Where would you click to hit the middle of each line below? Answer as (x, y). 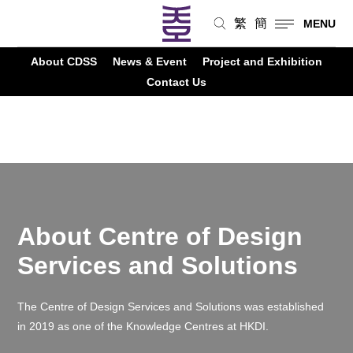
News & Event (150, 61)
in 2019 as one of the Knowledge (101, 327)
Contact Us (176, 82)
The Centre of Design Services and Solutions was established (171, 307)
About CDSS (64, 61)
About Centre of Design (160, 236)
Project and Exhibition (262, 61)
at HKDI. (250, 327)
